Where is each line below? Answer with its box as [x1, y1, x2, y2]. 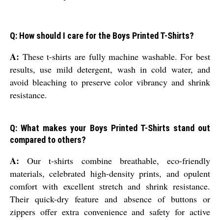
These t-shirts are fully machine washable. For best [19, 51, 210, 63]
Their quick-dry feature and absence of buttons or [10, 193, 210, 205]
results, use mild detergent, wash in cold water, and [10, 63, 210, 76]
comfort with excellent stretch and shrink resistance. [10, 180, 210, 192]
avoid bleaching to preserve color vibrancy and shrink [10, 76, 210, 88]
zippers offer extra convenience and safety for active [10, 206, 210, 218]
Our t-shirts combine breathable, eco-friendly [19, 155, 210, 167]
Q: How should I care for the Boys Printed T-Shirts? [10, 30, 194, 41]
